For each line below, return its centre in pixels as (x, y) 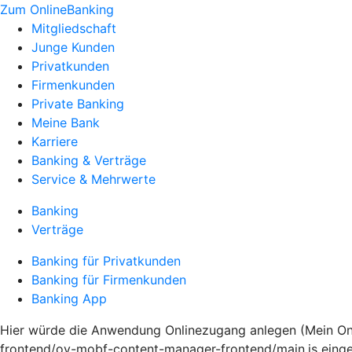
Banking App (69, 299)
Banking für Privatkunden (106, 261)
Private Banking (78, 104)
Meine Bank (66, 123)
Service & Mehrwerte (93, 179)
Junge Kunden (73, 47)
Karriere (55, 141)
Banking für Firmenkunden (109, 280)
